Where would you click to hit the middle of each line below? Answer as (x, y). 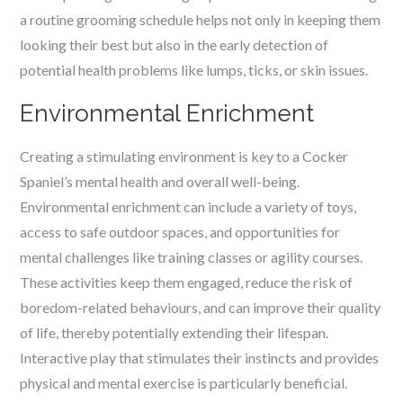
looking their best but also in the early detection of (175, 45)
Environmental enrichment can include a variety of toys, (188, 206)
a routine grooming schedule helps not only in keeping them (201, 19)
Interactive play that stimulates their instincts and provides (200, 358)
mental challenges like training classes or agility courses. (192, 257)
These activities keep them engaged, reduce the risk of (187, 282)
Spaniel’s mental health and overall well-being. (160, 181)
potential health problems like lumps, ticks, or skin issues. (194, 70)
